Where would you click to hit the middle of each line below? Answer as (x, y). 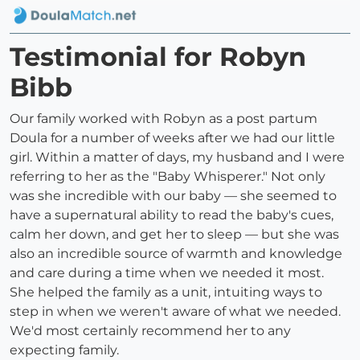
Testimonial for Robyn (158, 57)
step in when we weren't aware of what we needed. (175, 312)
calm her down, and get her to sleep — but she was (174, 235)
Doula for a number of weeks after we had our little (172, 138)
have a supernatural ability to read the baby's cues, (172, 215)
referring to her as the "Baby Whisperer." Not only (168, 177)
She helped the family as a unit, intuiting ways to (166, 292)
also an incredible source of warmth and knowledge (176, 254)
